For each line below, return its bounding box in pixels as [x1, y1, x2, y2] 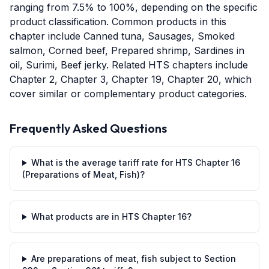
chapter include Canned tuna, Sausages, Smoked [10, 30, 235, 42]
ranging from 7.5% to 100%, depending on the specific [10, 1, 258, 13]
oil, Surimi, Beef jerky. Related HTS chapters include [10, 59, 248, 71]
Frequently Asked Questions [10, 121, 167, 136]
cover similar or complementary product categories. [10, 88, 247, 100]
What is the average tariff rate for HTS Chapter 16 [31, 157, 240, 168]
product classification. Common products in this [10, 16, 226, 28]
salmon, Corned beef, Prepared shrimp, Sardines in [10, 44, 244, 56]
